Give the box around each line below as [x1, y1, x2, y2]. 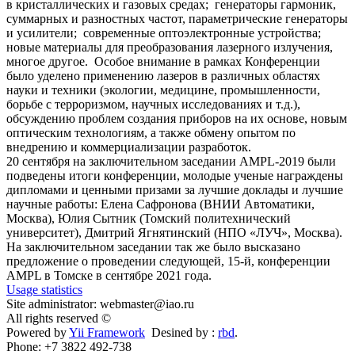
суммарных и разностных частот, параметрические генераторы [6, 12, 348, 26]
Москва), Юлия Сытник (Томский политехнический [6, 212, 291, 226]
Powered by [6, 326, 69, 340]
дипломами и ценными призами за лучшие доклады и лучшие [6, 183, 343, 197]
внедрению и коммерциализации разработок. [6, 140, 251, 155]
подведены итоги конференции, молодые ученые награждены [6, 169, 343, 183]
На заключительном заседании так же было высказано [6, 240, 300, 254]
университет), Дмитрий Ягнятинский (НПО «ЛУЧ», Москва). [6, 226, 342, 240]
